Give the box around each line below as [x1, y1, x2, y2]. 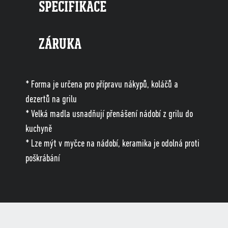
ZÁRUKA [39, 35, 81, 53]
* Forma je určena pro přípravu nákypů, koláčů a [25, 80, 178, 91]
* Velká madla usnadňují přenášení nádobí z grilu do [25, 109, 193, 120]
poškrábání [25, 154, 60, 164]
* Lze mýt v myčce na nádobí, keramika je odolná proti [25, 139, 199, 150]
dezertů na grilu [25, 95, 77, 105]
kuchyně [25, 124, 52, 135]
